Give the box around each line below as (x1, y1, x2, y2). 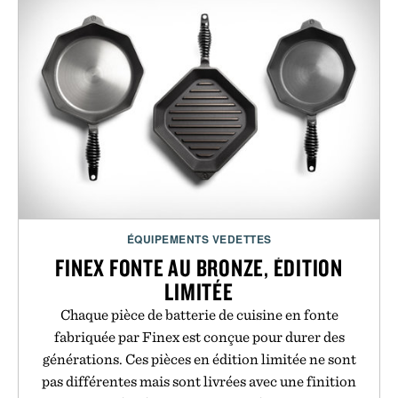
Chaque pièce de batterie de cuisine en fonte (60, 306, 338, 324)
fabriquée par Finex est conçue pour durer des (53, 328, 345, 346)
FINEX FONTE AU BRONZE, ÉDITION (55, 252, 343, 283)
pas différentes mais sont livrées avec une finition (42, 372, 356, 391)
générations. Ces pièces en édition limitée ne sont (42, 350, 356, 369)
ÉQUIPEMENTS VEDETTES (126, 231, 272, 248)
